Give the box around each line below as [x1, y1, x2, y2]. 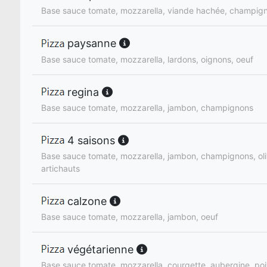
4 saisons [64, 133, 118, 147]
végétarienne [64, 243, 136, 256]
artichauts [41, 163, 80, 173]
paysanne [64, 37, 119, 50]
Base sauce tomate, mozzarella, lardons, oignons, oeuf [41, 54, 253, 64]
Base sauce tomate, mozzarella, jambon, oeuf [41, 211, 218, 222]
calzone [64, 194, 110, 207]
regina [64, 85, 102, 98]
